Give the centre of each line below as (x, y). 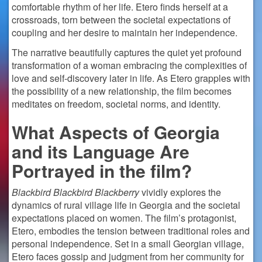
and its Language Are (101, 151)
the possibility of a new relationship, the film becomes (122, 91)
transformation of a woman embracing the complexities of (129, 65)
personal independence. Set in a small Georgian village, (128, 244)
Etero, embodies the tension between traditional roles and (131, 231)
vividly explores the (180, 192)
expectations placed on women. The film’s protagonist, (124, 218)
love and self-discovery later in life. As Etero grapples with (131, 78)
